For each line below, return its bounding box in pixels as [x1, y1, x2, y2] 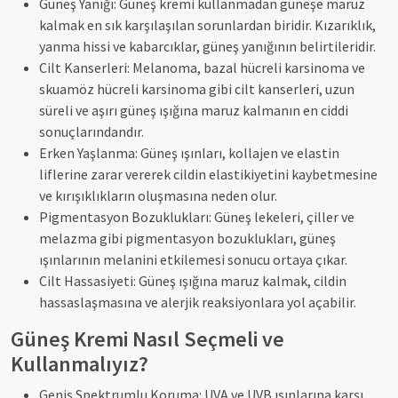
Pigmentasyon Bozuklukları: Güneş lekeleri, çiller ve [39, 208, 354, 226]
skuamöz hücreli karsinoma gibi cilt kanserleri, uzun [39, 80, 354, 98]
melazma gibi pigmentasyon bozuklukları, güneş [39, 229, 336, 247]
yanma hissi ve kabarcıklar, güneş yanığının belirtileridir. [39, 37, 376, 55]
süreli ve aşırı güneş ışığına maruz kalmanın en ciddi [39, 101, 348, 119]
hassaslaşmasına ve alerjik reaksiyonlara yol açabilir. [39, 293, 356, 311]
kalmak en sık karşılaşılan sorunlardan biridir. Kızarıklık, [39, 16, 376, 34]
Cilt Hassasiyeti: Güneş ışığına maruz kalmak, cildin [39, 272, 346, 290]
